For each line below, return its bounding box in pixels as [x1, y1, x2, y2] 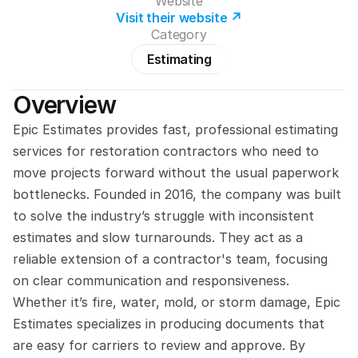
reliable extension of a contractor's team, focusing [13, 251, 328, 267]
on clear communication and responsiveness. [13, 272, 289, 288]
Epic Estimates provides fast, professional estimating [13, 121, 338, 137]
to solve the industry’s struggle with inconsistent [13, 208, 314, 224]
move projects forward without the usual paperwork [13, 165, 339, 181]
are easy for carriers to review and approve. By [13, 337, 305, 353]
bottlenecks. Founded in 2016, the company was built [13, 186, 341, 202]
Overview [13, 90, 116, 119]
